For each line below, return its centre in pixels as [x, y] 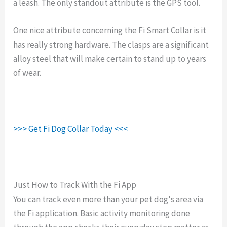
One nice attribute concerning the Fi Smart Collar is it [110, 30]
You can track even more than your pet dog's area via [108, 199]
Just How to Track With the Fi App [75, 185]
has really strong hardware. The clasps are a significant [111, 44]
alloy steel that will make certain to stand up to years [110, 59]
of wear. [27, 73]
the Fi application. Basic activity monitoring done [102, 213]
